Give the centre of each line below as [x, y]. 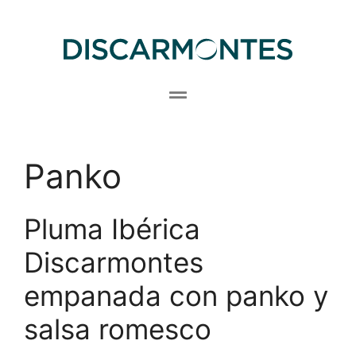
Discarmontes [114, 262]
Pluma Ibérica [112, 228]
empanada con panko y [176, 295]
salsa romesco [118, 329]
